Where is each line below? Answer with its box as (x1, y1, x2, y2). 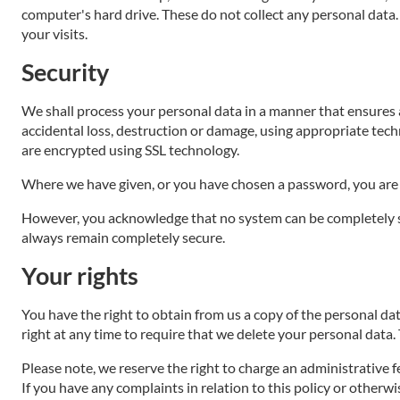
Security (21, 57, 109, 87)
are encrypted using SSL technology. (21, 141, 239, 158)
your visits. (21, 25, 87, 42)
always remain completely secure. (21, 229, 225, 246)
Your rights (21, 261, 138, 290)
